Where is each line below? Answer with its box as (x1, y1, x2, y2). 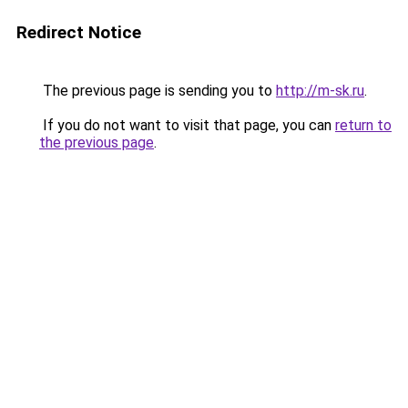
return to (335, 117, 392, 134)
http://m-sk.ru (276, 82, 364, 99)
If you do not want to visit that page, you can (39, 117, 335, 134)
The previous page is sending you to (39, 82, 276, 99)
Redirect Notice (16, 22, 141, 43)
